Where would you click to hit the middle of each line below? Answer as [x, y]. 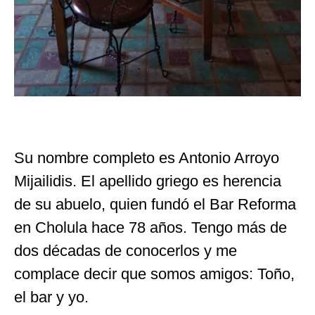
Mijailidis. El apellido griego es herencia [148, 181]
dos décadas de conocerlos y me [126, 250]
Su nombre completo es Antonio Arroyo [147, 157]
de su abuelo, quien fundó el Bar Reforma [155, 204]
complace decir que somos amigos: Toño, [154, 274]
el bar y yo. [51, 297]
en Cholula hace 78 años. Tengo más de [150, 227]
